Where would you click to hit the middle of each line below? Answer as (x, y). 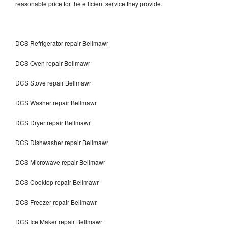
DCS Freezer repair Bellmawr (57, 202)
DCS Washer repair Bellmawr (56, 102)
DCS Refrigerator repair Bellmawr (62, 43)
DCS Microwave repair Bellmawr (60, 162)
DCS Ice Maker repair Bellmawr (59, 221)
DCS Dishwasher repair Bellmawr (63, 142)
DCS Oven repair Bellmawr (53, 63)
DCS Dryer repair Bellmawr (53, 122)
